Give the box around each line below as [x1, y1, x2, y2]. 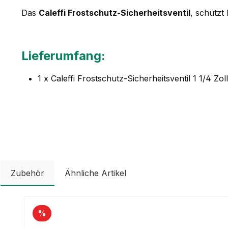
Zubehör [11, 168, 44, 179]
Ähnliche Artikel [65, 168, 126, 179]
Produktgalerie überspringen [23, 197, 134, 208]
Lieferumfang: [21, 48, 105, 64]
